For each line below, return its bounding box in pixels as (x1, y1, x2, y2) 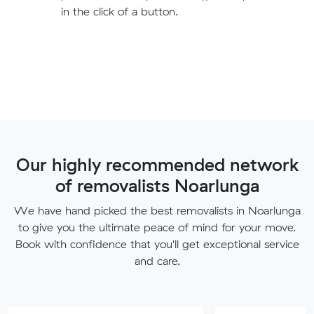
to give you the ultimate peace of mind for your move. (18, 219, 296, 234)
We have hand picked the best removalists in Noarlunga (13, 203, 301, 217)
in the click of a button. (60, 4, 178, 18)
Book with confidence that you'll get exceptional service (15, 236, 299, 251)
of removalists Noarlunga (55, 174, 259, 196)
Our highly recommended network (15, 153, 299, 175)
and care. (134, 253, 180, 268)
